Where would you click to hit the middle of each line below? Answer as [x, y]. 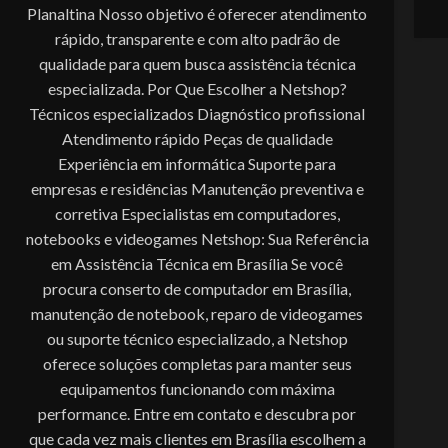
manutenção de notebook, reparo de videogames [197, 313]
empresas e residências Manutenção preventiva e [197, 188]
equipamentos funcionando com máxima [197, 388]
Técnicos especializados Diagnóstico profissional [197, 113]
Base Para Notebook [379, 338]
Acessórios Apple [370, 270]
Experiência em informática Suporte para [197, 163]
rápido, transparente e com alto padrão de [197, 38]
